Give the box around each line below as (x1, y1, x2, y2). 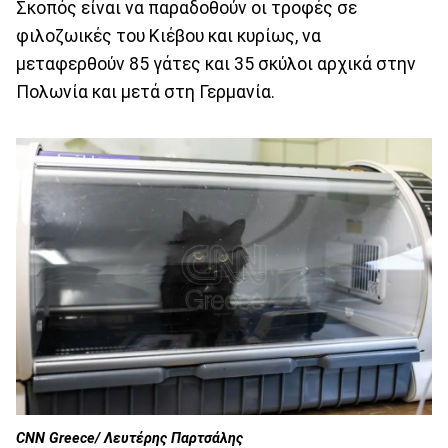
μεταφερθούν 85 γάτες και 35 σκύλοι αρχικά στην (16, 53, 416, 74)
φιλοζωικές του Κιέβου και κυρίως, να (16, 25, 321, 46)
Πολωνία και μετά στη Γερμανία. (16, 81, 275, 102)
